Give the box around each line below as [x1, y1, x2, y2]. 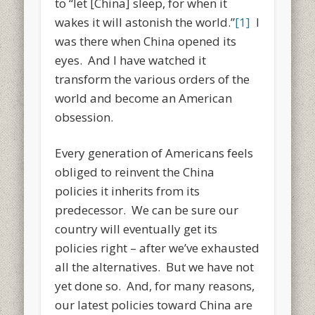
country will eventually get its [55, 220, 218, 237]
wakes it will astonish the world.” [55, 13, 236, 30]
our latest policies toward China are [55, 296, 253, 313]
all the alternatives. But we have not [55, 258, 255, 275]
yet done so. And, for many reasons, [55, 277, 255, 294]
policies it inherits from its [55, 182, 200, 199]
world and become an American [55, 89, 233, 106]
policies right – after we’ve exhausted [55, 239, 260, 256]
